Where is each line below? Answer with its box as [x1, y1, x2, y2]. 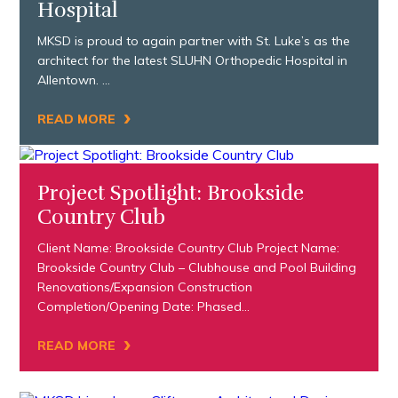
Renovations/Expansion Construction [37, 278, 253, 295]
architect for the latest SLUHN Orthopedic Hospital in [37, 52, 348, 68]
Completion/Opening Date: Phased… [37, 298, 251, 314]
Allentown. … [37, 71, 111, 88]
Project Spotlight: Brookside [37, 179, 305, 206]
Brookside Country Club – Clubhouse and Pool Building [37, 259, 357, 275]
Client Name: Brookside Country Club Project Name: [37, 239, 340, 256]
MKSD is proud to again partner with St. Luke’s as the [37, 32, 351, 49]
